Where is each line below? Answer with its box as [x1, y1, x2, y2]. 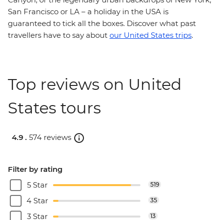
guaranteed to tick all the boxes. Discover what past [8, 19, 196, 28]
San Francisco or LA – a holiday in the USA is [8, 7, 168, 16]
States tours [8, 98, 101, 117]
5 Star [27, 180, 48, 190]
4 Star [27, 195, 48, 205]
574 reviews [29, 133, 71, 142]
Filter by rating [8, 164, 62, 174]
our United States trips [110, 30, 192, 40]
